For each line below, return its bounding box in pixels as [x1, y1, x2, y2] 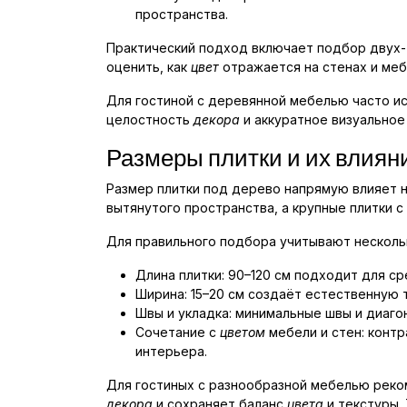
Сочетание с [135, 324, 220, 341]
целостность [106, 112, 194, 128]
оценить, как [106, 59, 191, 75]
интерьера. [135, 343, 207, 360]
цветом [220, 324, 265, 341]
